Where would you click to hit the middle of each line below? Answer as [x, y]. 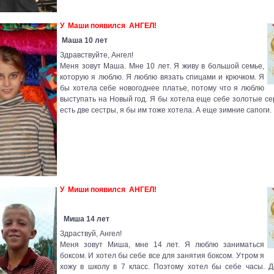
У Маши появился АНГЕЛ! [108, 26]
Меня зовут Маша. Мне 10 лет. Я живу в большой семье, [162, 66]
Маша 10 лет [85, 41]
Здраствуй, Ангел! [91, 234]
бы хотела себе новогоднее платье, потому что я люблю [162, 88]
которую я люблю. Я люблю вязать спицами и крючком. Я [162, 77]
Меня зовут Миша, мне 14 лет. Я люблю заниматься [162, 245]
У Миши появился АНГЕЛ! [108, 190]
